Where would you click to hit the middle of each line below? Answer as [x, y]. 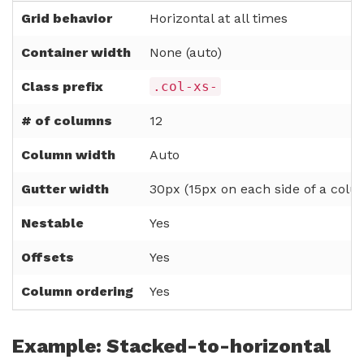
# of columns [67, 121]
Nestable [52, 223]
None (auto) [186, 53]
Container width [76, 53]
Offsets [48, 258]
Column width [68, 155]
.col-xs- [185, 87]
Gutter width [65, 189]
